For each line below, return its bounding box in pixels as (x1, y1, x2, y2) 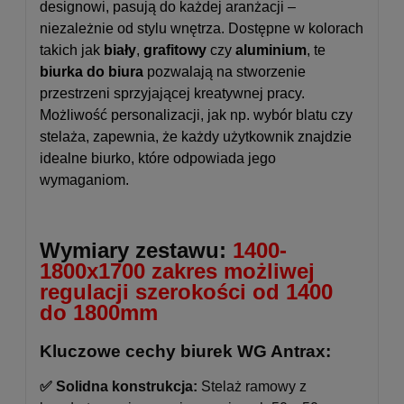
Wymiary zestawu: (40, 237, 233, 262)
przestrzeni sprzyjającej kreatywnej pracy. (40, 85, 305, 101)
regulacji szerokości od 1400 (40, 279, 333, 304)
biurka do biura (40, 63, 143, 79)
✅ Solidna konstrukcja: (40, 379, 197, 395)
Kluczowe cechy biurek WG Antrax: (40, 342, 331, 362)
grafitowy (143, 41, 207, 58)
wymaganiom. (40, 171, 129, 188)
